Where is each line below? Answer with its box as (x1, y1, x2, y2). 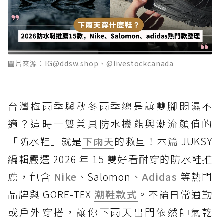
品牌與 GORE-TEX (8, 187, 95, 201)
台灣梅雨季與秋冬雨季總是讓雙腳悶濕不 (8, 98, 212, 113)
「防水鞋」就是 (8, 134, 82, 148)
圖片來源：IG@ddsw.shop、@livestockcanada (8, 58, 174, 68)
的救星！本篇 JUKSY (114, 134, 213, 148)
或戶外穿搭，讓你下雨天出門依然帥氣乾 (8, 204, 212, 219)
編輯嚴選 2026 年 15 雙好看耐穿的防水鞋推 (8, 151, 212, 166)
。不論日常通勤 (137, 187, 213, 201)
